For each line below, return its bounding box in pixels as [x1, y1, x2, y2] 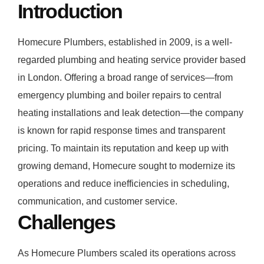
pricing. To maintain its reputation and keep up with [18, 143, 229, 154]
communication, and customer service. [18, 196, 177, 207]
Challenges [18, 211, 115, 234]
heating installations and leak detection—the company [18, 108, 243, 118]
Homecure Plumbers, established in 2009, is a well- [18, 37, 232, 48]
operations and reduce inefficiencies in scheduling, [18, 179, 229, 189]
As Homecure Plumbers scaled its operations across [18, 248, 236, 259]
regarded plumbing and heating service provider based [18, 55, 246, 65]
